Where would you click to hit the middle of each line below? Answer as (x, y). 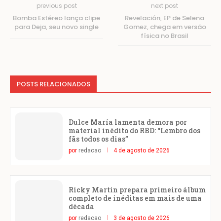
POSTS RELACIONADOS (54, 84)
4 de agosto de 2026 (142, 151)
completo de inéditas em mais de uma (135, 198)
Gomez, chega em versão (165, 27)
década (81, 207)
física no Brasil (165, 36)
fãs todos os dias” (98, 139)
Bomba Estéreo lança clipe (56, 18)
